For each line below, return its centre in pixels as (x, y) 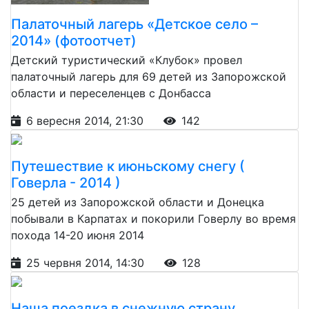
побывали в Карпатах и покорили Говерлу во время (153, 218)
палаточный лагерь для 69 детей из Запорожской (149, 76)
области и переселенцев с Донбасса (111, 93)
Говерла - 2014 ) (66, 182)
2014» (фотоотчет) (74, 40)
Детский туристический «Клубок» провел (127, 60)
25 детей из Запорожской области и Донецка (138, 202)
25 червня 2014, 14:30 (87, 262)
